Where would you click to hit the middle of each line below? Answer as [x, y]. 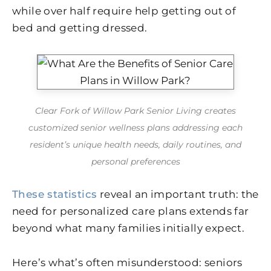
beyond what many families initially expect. [129, 228]
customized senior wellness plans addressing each [135, 128]
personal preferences [135, 162]
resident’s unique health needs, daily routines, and [135, 145]
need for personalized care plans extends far [131, 211]
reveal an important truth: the [178, 194]
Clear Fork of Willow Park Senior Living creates [135, 111]
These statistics [55, 194]
